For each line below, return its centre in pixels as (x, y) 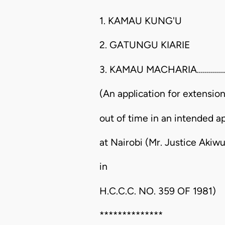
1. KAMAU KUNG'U (141, 21)
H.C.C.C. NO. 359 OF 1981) (158, 191)
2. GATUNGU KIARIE (145, 45)
